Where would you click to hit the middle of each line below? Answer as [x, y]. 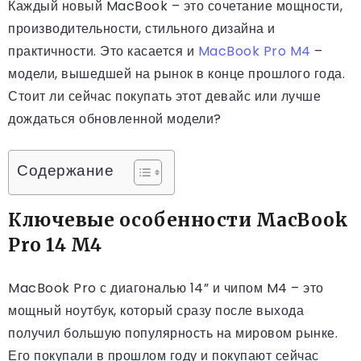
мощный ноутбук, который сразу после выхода [156, 311]
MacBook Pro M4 [254, 52]
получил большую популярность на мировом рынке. [173, 334]
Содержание [65, 171]
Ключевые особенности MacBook [178, 220]
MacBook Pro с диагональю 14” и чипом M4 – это [166, 288]
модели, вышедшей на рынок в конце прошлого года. [176, 74]
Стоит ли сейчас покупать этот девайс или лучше [164, 97]
